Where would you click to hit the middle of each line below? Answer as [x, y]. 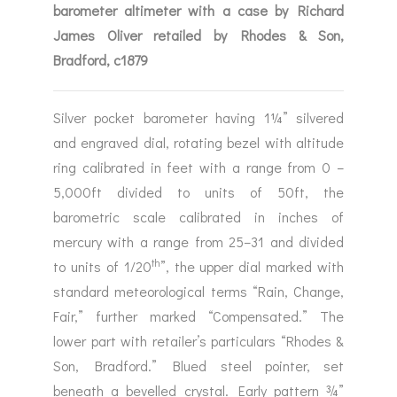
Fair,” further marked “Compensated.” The [198, 315]
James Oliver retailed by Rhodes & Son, [198, 35]
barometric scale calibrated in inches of [198, 216]
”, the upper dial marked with [252, 266]
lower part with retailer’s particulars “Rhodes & [198, 340]
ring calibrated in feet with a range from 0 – [198, 167]
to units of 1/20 [102, 266]
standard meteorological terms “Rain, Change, [198, 291]
